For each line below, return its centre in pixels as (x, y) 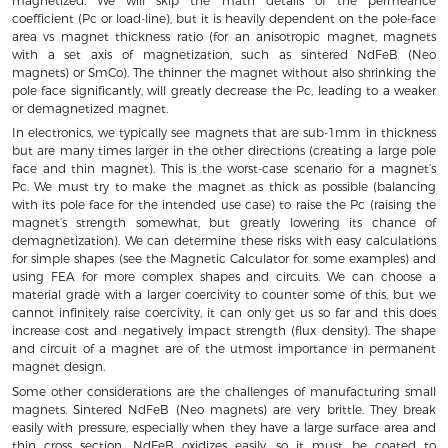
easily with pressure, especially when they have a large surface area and (224, 427)
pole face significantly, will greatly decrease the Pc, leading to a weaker (224, 90)
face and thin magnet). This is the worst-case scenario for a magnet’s (224, 169)
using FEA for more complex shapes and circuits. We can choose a (224, 277)
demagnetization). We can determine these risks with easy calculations (224, 241)
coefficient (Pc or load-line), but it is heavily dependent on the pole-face (224, 18)
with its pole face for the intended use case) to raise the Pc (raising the (224, 205)
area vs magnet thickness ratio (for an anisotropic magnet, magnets (224, 36)
